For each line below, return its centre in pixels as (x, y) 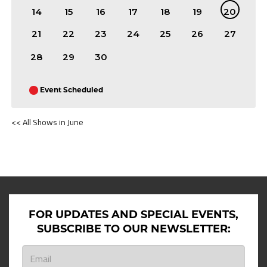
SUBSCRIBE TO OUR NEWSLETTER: (133, 229)
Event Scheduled (72, 90)
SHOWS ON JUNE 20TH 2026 (83, 138)
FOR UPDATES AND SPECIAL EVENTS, (133, 215)
